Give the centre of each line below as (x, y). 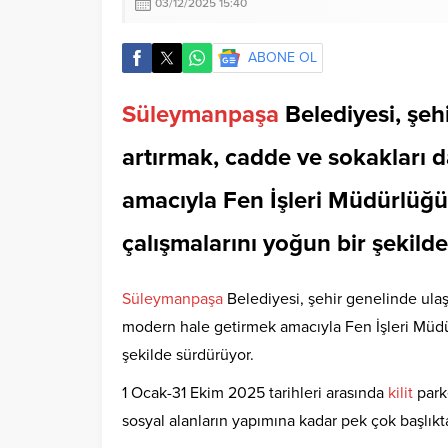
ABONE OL (282, 58)
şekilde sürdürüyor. (188, 355)
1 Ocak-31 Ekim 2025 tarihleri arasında (255, 393)
